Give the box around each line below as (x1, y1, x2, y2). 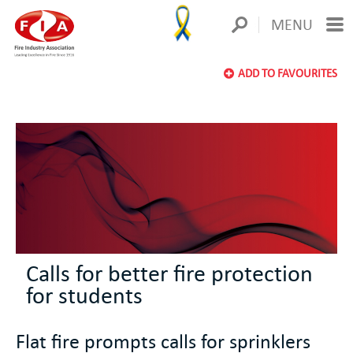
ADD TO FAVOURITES (238, 66, 337, 80)
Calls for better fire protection (26, 258, 313, 286)
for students (26, 280, 143, 308)
